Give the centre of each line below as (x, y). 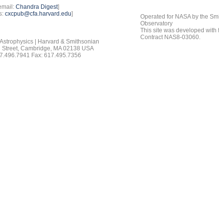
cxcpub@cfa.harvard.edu (38, 14)
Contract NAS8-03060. (171, 37)
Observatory (157, 23)
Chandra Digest (37, 7)
